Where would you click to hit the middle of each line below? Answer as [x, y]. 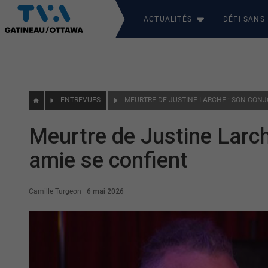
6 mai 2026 [105, 191]
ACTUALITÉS [168, 19]
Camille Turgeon [55, 191]
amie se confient [108, 160]
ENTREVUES [81, 100]
